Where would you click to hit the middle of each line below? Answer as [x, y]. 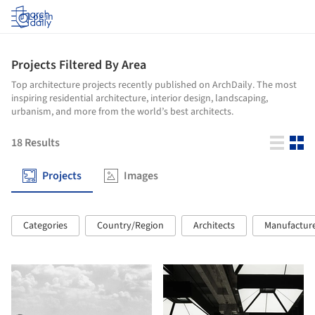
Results [42, 143]
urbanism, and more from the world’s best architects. [122, 112]
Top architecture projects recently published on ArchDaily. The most [154, 85]
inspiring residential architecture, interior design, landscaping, [140, 98]
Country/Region [130, 226]
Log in [41, 17]
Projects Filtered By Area [79, 65]
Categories [45, 226]
